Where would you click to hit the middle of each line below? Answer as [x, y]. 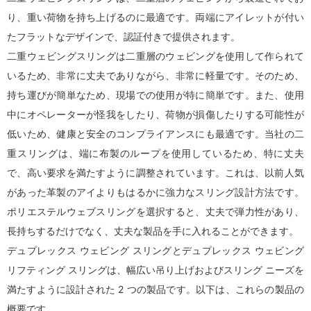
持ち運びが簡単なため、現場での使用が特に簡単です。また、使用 [155, 95]
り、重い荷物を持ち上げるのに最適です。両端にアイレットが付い [155, 17]
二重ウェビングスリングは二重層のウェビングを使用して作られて [155, 56]
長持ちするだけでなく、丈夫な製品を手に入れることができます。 [153, 231]
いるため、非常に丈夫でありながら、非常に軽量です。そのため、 [155, 75]
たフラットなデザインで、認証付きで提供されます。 [124, 36]
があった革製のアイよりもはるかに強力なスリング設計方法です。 [155, 192]
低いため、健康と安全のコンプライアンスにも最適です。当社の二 [155, 134]
